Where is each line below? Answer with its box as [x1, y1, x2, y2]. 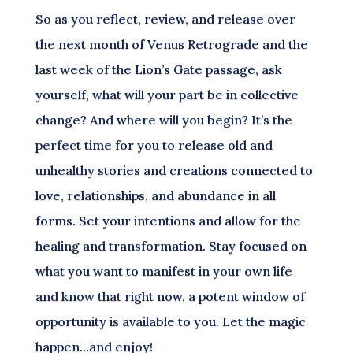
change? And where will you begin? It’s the [35, 112, 292, 128]
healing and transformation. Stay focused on [35, 238, 307, 254]
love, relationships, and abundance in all [35, 188, 276, 203]
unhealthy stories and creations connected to [35, 162, 313, 178]
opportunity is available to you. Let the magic [35, 314, 306, 329]
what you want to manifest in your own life [35, 263, 292, 279]
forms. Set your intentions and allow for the [35, 213, 301, 229]
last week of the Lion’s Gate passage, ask [35, 61, 282, 77]
